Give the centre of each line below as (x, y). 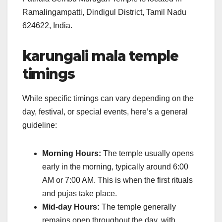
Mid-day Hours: (71, 207)
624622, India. (47, 25)
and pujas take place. (80, 193)
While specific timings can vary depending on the (108, 98)
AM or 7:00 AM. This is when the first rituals (117, 180)
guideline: (40, 125)
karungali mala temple (100, 56)
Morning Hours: (72, 153)
